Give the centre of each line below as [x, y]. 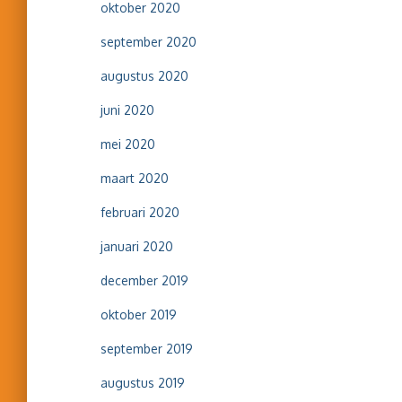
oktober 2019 [139, 315]
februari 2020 [140, 212]
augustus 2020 [144, 76]
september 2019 [147, 349]
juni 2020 [127, 110]
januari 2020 [137, 246]
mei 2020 [128, 144]
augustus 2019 [143, 383]
